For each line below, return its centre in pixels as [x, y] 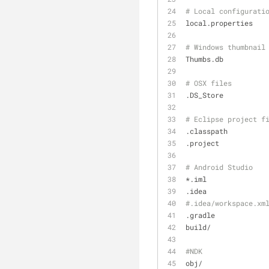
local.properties [219, 23]
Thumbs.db [204, 59]
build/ [198, 227]
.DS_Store [204, 95]
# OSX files [209, 83]
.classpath [207, 131]
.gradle [200, 215]
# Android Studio [219, 167]
